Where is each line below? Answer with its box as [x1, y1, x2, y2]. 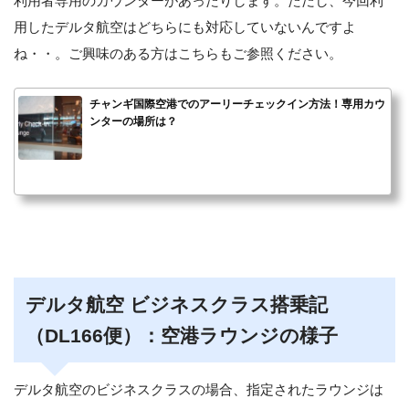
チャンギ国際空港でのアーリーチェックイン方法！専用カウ [89, 97, 385, 110]
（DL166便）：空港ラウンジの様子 [25, 324, 338, 347]
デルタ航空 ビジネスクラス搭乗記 [25, 293, 328, 316]
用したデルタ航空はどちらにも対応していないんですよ [14, 18, 356, 35]
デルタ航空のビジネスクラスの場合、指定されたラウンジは [14, 382, 383, 398]
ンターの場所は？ [89, 114, 177, 128]
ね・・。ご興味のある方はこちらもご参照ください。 [14, 45, 342, 61]
